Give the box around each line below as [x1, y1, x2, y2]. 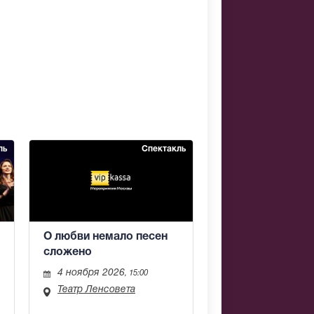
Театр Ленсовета [57, 285, 135, 295]
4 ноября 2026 [57, 268, 125, 278]
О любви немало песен [43, 232, 168, 243]
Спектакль [142, 144, 186, 153]
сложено [43, 247, 92, 258]
